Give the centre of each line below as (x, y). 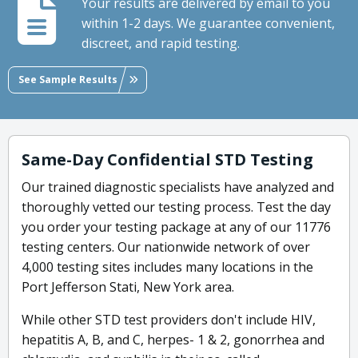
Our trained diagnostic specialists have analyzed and (178, 187)
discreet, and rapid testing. (161, 44)
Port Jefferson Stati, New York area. (128, 287)
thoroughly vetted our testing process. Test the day (176, 207)
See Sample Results (68, 79)
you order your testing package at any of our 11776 (176, 227)
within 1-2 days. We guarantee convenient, (208, 24)
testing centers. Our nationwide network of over (166, 247)
